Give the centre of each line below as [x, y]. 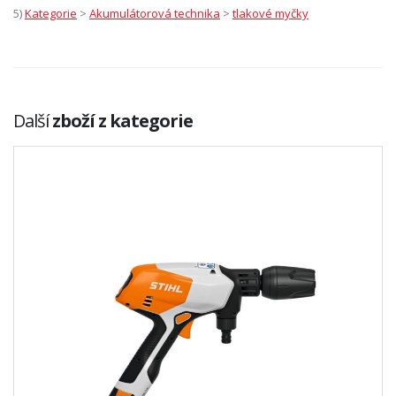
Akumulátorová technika [155, 14]
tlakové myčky [270, 14]
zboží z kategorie [122, 121]
